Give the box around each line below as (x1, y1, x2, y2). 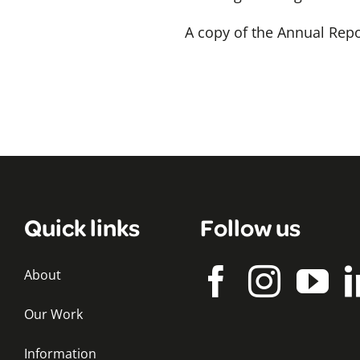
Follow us (200, 211, 301, 242)
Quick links (24, 211, 140, 242)
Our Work (24, 305, 83, 323)
